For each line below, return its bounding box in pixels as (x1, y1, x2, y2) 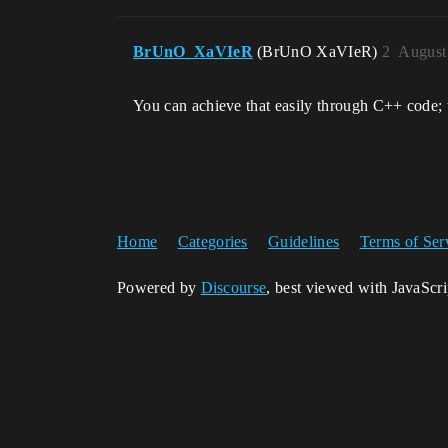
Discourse (200, 278, 267, 296)
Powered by (117, 278, 201, 296)
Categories (177, 232, 248, 250)
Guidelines (268, 232, 340, 250)
